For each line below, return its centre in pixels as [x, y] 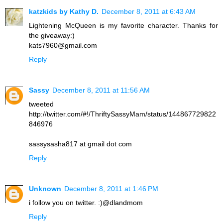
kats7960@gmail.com [63, 45]
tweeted [41, 104]
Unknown [45, 188]
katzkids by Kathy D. [64, 11]
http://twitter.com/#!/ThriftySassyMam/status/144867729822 [122, 114]
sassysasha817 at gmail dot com [80, 144]
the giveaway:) [52, 35]
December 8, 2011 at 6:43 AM [149, 11]
